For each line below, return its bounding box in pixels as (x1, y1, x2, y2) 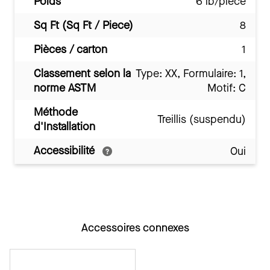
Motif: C (207, 81, 246, 95)
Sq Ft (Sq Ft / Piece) (34, 18, 133, 33)
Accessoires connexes (81, 221, 189, 235)
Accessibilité (34, 143, 98, 158)
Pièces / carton (34, 42, 107, 57)
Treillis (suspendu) (157, 112, 246, 127)
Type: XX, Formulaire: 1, (136, 66, 246, 81)
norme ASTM (34, 81, 96, 95)
